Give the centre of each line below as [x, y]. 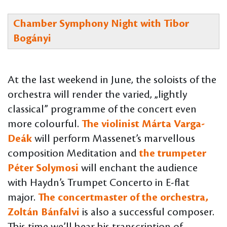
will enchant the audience [138, 168]
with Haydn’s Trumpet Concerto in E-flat [99, 183]
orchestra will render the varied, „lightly [97, 95]
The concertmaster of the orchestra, [123, 198]
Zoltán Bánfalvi [44, 213]
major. [23, 198]
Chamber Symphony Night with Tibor [101, 24]
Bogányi [32, 39]
